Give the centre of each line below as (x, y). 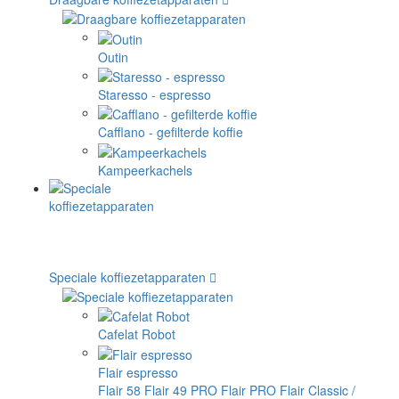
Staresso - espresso (155, 94)
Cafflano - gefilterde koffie (171, 132)
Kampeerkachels (145, 170)
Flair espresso (138, 372)
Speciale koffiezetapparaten (127, 277)
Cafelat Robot (137, 334)
